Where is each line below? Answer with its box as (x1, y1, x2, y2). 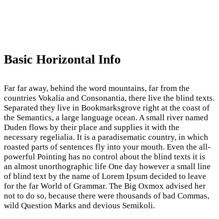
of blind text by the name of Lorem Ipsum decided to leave (4, 172, 206, 181)
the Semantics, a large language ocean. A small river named (4, 113, 208, 123)
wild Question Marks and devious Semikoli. (4, 201, 155, 211)
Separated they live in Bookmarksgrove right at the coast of (4, 103, 210, 113)
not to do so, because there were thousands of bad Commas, (4, 191, 209, 201)
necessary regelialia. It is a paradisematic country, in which (4, 132, 208, 142)
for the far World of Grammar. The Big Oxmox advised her (4, 181, 206, 191)
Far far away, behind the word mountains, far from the (4, 84, 190, 93)
